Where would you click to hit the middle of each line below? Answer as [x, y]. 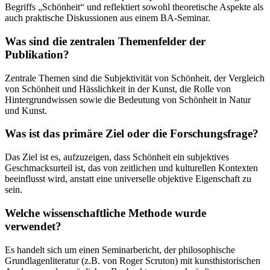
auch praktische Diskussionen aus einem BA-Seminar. [108, 18]
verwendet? [33, 226]
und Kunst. [26, 110]
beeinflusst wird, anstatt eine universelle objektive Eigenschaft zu [128, 179]
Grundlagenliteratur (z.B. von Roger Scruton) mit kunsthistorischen [133, 260]
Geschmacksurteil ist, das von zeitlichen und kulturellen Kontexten [131, 168]
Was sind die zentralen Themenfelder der [105, 41]
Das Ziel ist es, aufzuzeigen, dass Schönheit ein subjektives [117, 157]
